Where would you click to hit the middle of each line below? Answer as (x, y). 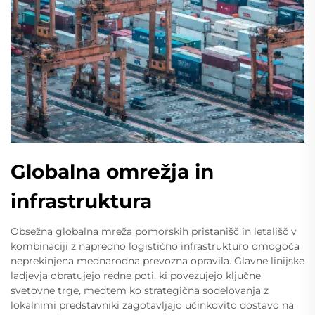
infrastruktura (81, 201)
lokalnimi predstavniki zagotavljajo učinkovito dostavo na (152, 305)
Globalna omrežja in (112, 171)
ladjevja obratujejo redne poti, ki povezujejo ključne (136, 275)
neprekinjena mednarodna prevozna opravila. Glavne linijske (157, 261)
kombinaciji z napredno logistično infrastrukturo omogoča (155, 246)
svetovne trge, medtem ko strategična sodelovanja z (140, 290)
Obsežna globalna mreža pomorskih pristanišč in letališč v (154, 231)
